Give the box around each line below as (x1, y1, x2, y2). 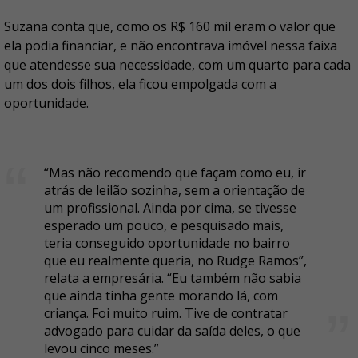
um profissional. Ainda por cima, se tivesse (44, 199, 296, 217)
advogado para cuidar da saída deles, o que (44, 322, 300, 340)
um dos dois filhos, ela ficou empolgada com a (4, 75, 276, 93)
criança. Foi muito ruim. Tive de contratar (44, 304, 288, 322)
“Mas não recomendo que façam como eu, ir (44, 164, 306, 181)
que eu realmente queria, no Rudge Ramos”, (44, 252, 307, 269)
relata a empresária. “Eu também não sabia (44, 269, 301, 287)
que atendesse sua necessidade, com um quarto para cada (4, 56, 351, 74)
